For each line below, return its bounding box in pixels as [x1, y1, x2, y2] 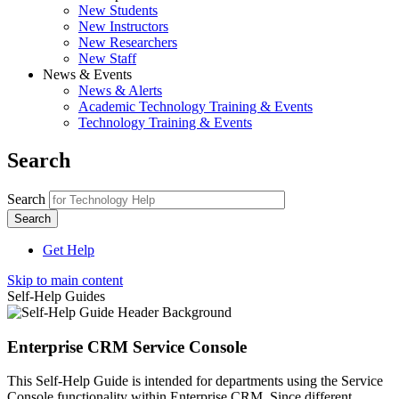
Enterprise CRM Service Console [7, 337, 247, 356]
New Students [78, 3, 158, 18]
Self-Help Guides [7, 288, 105, 304]
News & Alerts [78, 83, 162, 98]
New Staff [78, 51, 136, 66]
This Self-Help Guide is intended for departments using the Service [7, 373, 383, 389]
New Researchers [78, 35, 177, 50]
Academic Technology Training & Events [78, 99, 313, 114]
